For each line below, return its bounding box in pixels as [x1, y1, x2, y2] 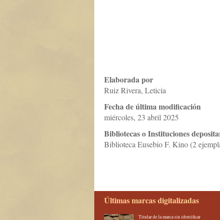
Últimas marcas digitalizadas [104, 194, 199, 206]
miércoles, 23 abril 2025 [104, 112, 179, 122]
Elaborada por [104, 74, 153, 85]
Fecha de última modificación [104, 101, 201, 112]
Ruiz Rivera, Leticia [104, 85, 166, 95]
